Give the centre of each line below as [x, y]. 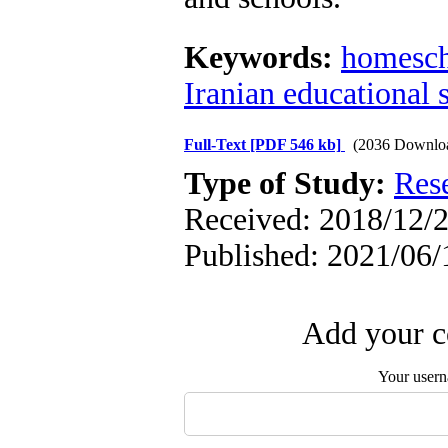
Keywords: [262, 57]
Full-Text [217, 144]
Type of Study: [289, 183]
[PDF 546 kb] [295, 144]
